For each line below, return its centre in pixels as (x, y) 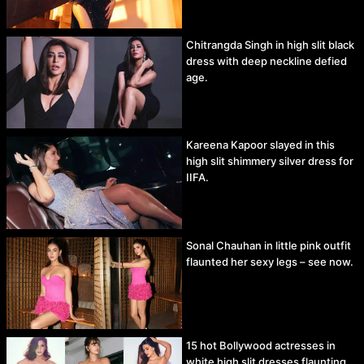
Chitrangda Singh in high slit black (270, 44)
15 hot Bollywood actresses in (261, 346)
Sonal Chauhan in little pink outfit (269, 245)
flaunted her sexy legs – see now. (270, 261)
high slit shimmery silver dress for (270, 161)
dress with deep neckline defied (266, 61)
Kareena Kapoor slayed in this (260, 145)
